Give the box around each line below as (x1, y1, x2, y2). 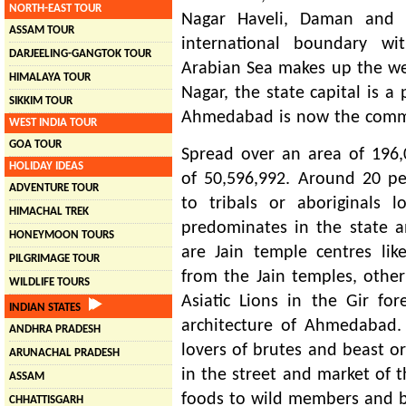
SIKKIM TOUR (9, 95, 72, 107)
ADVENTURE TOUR (9, 182, 99, 194)
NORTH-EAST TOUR (9, 3, 101, 14)
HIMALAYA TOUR (9, 72, 91, 83)
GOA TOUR (9, 139, 62, 150)
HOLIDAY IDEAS (9, 160, 83, 172)
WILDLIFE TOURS (9, 276, 90, 288)
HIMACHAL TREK (9, 206, 89, 217)
